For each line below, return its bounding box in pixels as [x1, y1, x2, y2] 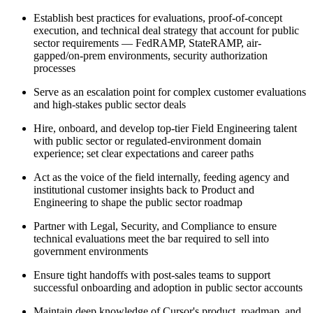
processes [34, 62, 75, 75]
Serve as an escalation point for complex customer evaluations [34, 86, 306, 99]
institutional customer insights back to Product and [34, 184, 254, 196]
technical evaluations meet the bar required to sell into [34, 233, 269, 245]
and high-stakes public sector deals [34, 99, 186, 111]
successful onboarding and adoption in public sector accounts [34, 282, 303, 294]
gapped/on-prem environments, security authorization [34, 50, 268, 62]
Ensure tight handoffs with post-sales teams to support [34, 269, 270, 282]
